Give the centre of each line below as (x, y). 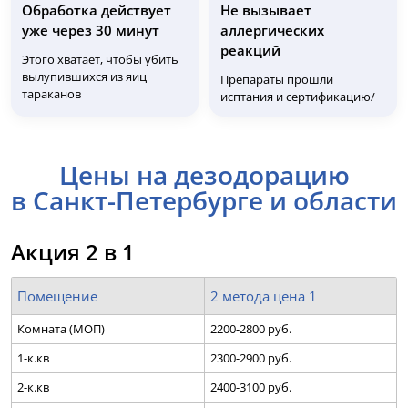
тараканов (51, 94)
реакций (250, 51)
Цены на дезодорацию (204, 175)
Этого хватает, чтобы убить (100, 60)
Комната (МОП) (61, 329)
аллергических (272, 31)
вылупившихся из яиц (84, 77)
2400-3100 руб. (251, 388)
